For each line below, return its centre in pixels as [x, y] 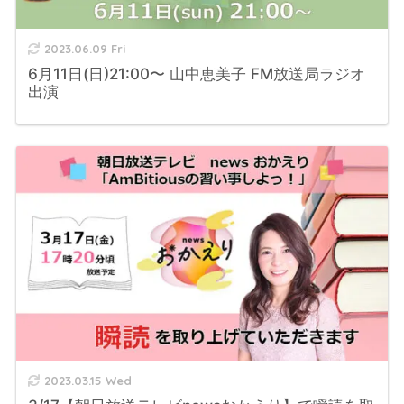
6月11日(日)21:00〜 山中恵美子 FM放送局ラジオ [196, 74]
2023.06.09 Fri [84, 49]
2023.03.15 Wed [87, 381]
